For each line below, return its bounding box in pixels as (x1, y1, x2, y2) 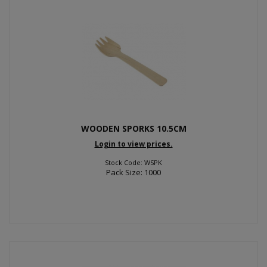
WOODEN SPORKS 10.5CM (80, 122, 187, 134)
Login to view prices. (94, 139, 173, 149)
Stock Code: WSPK (105, 158, 162, 167)
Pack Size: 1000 (106, 167, 161, 178)
